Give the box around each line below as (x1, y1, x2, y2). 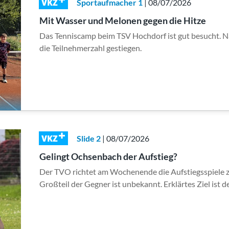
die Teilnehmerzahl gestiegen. (39, 43, 142, 53)
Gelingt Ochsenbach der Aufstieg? (39, 151, 178, 163)
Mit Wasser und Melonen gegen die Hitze (39, 15, 207, 27)
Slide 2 (77, 133, 101, 144)
